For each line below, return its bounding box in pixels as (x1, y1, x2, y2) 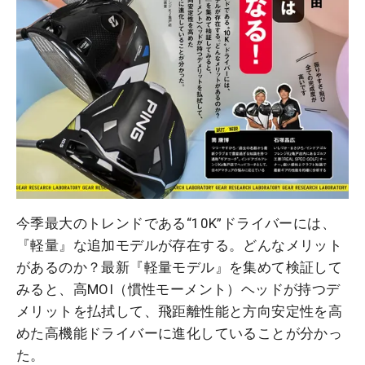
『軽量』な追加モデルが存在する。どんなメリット (16, 236, 343, 253)
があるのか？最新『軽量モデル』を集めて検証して (16, 258, 343, 275)
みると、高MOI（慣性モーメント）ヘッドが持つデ (16, 280, 341, 297)
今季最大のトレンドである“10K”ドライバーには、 (16, 214, 336, 231)
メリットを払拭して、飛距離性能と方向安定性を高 (16, 302, 343, 319)
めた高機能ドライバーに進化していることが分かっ (16, 324, 343, 341)
